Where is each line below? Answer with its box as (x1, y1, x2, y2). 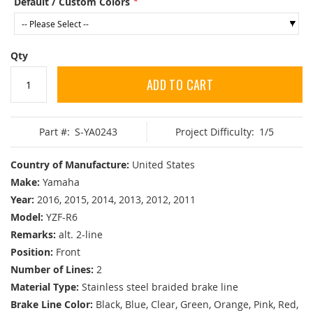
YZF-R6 (46, 210, 78, 224)
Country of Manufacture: (10, 158, 129, 172)
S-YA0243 (74, 125, 117, 139)
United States (132, 158, 195, 172)
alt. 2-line (59, 228, 103, 242)
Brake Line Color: (10, 298, 93, 312)
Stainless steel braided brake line (82, 280, 238, 294)
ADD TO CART (146, 75, 214, 94)
